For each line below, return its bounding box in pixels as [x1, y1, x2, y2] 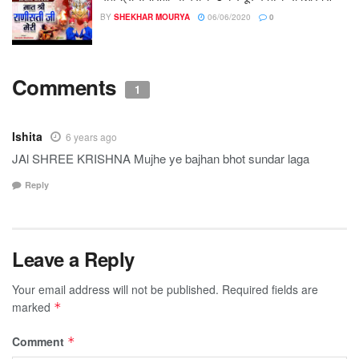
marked [12, 299, 54, 316]
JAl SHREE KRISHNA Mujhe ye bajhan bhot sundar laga [12, 149, 309, 167]
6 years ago [66, 129, 117, 143]
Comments [12, 71, 122, 102]
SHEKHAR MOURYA [114, 11, 190, 23]
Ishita [12, 127, 42, 144]
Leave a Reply [12, 245, 135, 273]
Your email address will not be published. [12, 281, 219, 298]
